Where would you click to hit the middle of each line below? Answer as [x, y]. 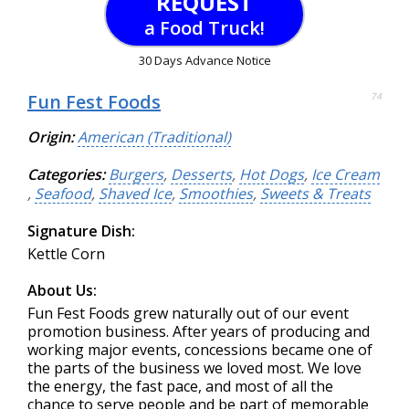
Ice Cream [346, 174]
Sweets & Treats [315, 194]
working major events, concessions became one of [200, 350]
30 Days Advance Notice [204, 60]
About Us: [62, 290]
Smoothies [216, 194]
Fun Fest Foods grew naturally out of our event [188, 313]
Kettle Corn [66, 254]
